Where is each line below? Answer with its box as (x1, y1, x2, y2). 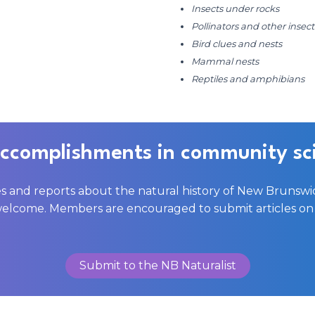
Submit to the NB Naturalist (79, 258, 236, 272)
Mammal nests (191, 55, 259, 67)
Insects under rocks (191, 2, 279, 14)
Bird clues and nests (191, 37, 282, 49)
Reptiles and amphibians (191, 72, 304, 84)
